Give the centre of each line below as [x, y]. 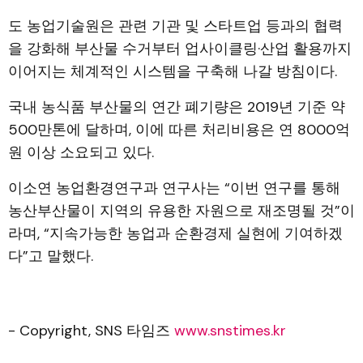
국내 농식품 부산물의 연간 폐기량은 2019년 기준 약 [177, 107]
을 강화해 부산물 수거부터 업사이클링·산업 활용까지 [180, 48]
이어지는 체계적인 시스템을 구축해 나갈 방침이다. [173, 71]
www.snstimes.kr [230, 330]
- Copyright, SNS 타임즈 [91, 330]
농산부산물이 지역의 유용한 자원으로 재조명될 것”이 [181, 210]
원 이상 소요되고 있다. [81, 152]
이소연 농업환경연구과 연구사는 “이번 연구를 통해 [174, 188]
